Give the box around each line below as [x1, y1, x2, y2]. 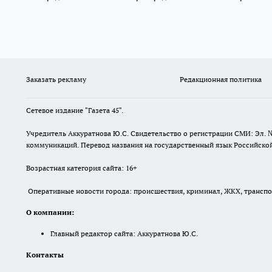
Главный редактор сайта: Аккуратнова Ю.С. [50, 229, 198, 239]
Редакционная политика [179, 75, 262, 84]
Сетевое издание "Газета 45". [26, 106, 125, 115]
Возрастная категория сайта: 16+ [26, 163, 137, 173]
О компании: [26, 208, 74, 217]
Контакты [26, 250, 64, 260]
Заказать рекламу [26, 75, 86, 84]
